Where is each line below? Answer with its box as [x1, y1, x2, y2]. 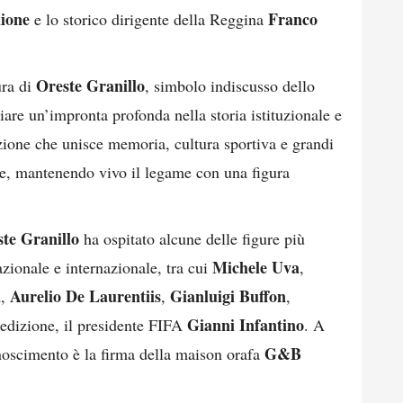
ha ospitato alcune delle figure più [79, 228, 305, 249]
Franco [268, 7, 318, 31]
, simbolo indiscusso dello [145, 75, 315, 96]
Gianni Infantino [187, 313, 304, 336]
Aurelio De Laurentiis [10, 284, 161, 308]
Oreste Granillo [36, 74, 145, 97]
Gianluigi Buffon [170, 284, 286, 308]
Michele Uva [212, 255, 300, 279]
